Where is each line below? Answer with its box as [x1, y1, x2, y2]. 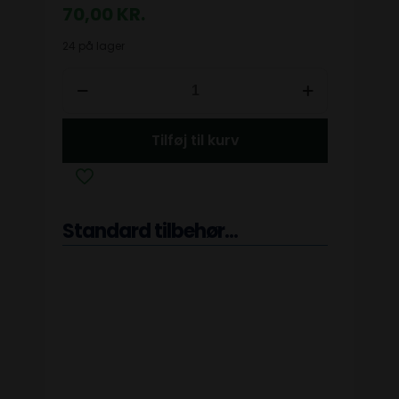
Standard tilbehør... [62, 216, 238, 245]
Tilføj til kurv [151, 129, 240, 151]
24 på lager [62, 37, 125, 53]
